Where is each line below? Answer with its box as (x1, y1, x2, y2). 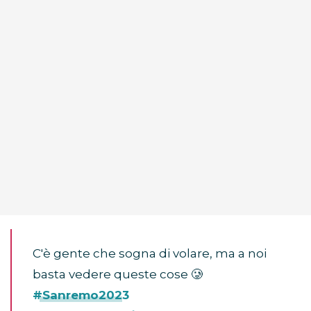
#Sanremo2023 (33, 288, 129, 303)
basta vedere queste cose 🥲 (33, 267, 203, 282)
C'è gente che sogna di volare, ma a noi (33, 246, 267, 261)
